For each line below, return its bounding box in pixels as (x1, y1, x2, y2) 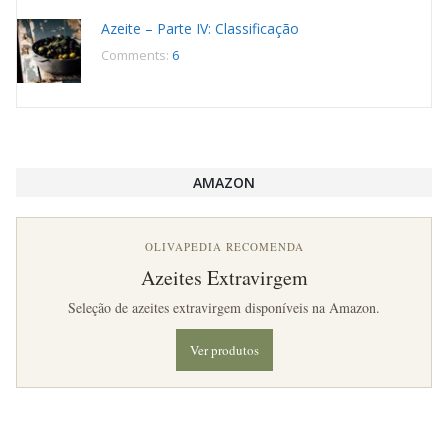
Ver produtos (189, 341, 259, 360)
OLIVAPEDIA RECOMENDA (144, 239, 304, 255)
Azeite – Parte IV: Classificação (101, 19, 299, 39)
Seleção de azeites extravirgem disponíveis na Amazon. (68, 298, 380, 318)
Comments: (101, 46, 172, 65)
